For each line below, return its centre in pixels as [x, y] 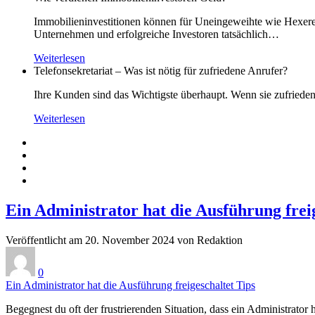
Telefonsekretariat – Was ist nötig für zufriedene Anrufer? [161, 71]
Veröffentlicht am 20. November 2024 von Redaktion [124, 240]
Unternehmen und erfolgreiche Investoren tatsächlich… [156, 34]
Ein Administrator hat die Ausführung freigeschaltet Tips [130, 285]
